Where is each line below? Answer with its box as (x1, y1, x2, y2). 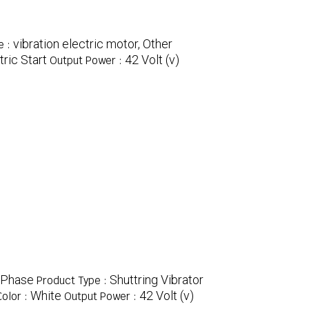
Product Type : (37, 274, 110, 288)
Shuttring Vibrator (110, 272, 203, 288)
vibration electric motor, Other (13, 37, 172, 52)
